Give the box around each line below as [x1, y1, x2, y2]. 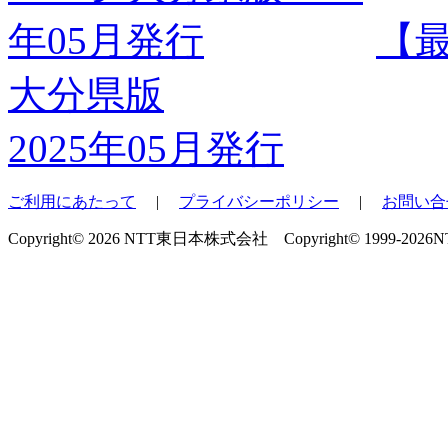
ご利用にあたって [8, 192, 136, 210]
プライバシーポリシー [179, 192, 339, 210]
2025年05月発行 [8, 126, 284, 170]
